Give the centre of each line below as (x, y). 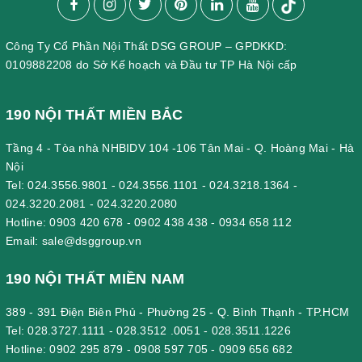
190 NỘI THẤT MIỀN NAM (95, 278)
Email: (24, 240)
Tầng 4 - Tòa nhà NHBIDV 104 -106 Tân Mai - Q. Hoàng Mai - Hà (180, 147)
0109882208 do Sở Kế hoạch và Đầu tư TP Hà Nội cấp (152, 64)
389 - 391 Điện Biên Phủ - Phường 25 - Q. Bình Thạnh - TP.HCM (177, 311)
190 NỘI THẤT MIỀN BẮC (95, 114)
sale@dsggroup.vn (91, 240)
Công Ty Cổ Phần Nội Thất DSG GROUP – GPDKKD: (146, 46)
